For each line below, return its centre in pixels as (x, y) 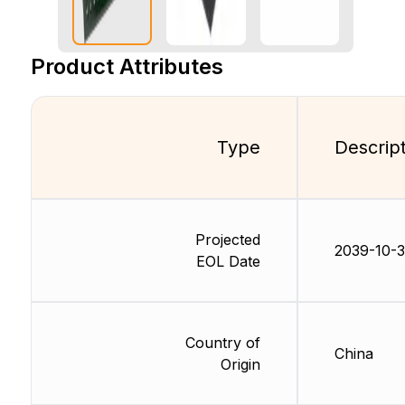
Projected (227, 240)
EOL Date (228, 262)
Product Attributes (127, 67)
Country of (222, 343)
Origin (240, 365)
